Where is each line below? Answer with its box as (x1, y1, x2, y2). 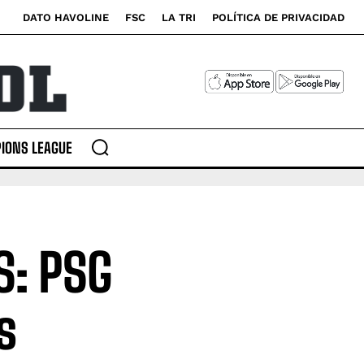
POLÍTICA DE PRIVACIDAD (212, 11, 344, 24)
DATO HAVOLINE (23, 11, 109, 24)
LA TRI (162, 11, 196, 24)
